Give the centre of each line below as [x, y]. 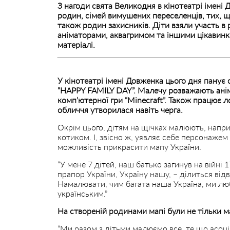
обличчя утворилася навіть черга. [120, 109]
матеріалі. [76, 44]
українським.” [82, 193]
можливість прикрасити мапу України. [129, 146]
